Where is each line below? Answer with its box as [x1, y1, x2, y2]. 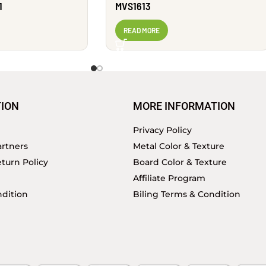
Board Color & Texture [133, 156, 227, 167]
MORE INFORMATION [133, 99, 235, 112]
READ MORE [123, 26, 160, 34]
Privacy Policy [133, 124, 192, 135]
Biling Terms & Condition [133, 188, 240, 199]
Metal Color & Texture [133, 140, 224, 151]
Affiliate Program [133, 172, 205, 183]
